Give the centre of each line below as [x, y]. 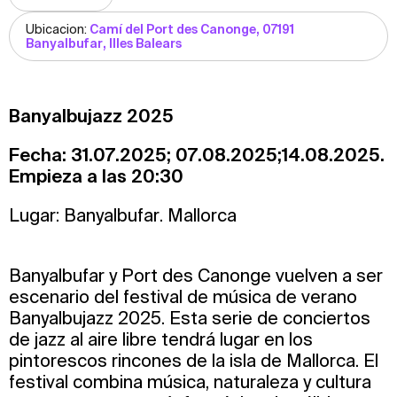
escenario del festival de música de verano [183, 297]
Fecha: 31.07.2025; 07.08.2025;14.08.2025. [197, 155]
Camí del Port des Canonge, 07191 [192, 30]
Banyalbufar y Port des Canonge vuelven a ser [196, 276]
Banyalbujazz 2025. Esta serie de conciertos [190, 318]
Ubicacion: [58, 30]
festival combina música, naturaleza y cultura [190, 382]
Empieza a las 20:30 [96, 176]
